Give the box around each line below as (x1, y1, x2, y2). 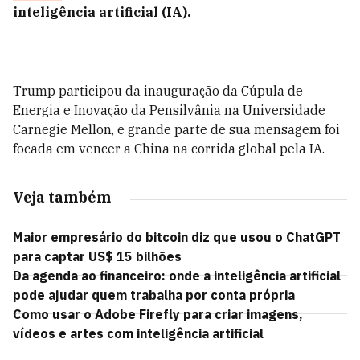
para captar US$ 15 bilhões (13, 248, 182, 264)
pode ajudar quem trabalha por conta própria (13, 287, 295, 303)
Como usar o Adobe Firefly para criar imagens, (13, 306, 303, 322)
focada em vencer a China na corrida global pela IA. (13, 141, 325, 157)
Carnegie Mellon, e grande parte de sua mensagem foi (13, 121, 340, 137)
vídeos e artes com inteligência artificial (13, 325, 264, 342)
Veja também (13, 188, 111, 207)
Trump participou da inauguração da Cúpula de (13, 83, 303, 99)
